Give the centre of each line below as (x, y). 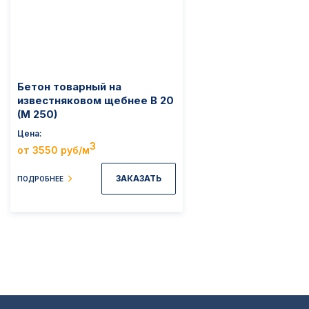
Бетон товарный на (69, 87)
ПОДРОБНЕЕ (40, 178)
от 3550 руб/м (53, 150)
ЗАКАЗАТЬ (139, 179)
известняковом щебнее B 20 (96, 101)
